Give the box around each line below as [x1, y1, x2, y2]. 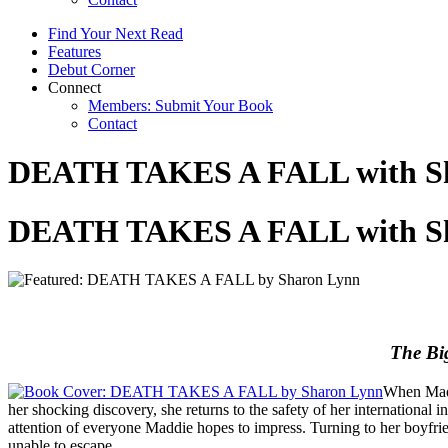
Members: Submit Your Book [88, 96, 273, 114]
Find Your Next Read [48, 24, 183, 42]
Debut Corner [48, 60, 135, 78]
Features [48, 42, 101, 60]
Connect [48, 78, 101, 96]
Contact [88, 114, 137, 132]
